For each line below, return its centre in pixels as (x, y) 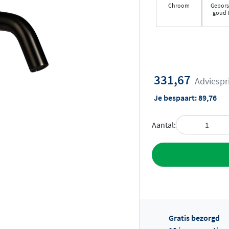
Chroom (179, 6)
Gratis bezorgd (194, 217)
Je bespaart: (176, 98)
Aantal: (164, 124)
